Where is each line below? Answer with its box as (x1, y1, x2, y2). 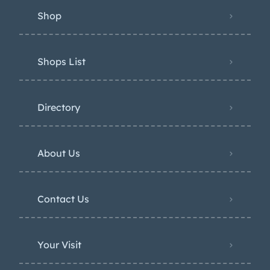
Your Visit (37, 239, 81, 251)
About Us (37, 147, 80, 160)
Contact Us (37, 193, 89, 206)
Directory (37, 101, 80, 114)
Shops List (37, 55, 86, 68)
